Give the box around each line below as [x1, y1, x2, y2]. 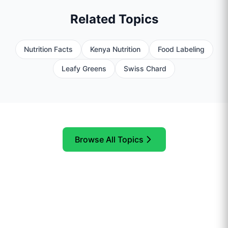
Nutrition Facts [23, 44, 73, 53]
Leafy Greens [62, 64, 106, 73]
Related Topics [70, 11, 158, 26]
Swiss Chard [124, 64, 166, 73]
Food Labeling [157, 44, 205, 53]
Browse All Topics [74, 134, 144, 145]
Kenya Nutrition [90, 44, 140, 53]
